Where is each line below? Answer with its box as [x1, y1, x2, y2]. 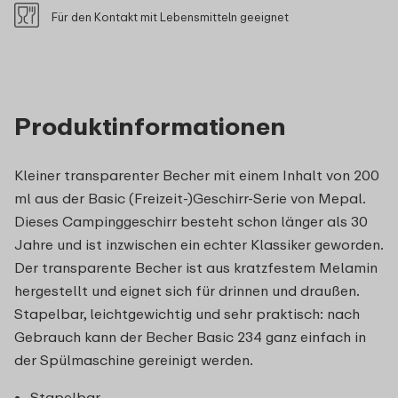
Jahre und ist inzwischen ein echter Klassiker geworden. [14, 235, 383, 253]
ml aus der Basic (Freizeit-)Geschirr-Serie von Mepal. [14, 188, 365, 207]
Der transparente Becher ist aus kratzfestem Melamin [14, 258, 378, 276]
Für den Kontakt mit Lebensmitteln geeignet [52, 9, 289, 24]
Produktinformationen [14, 110, 286, 140]
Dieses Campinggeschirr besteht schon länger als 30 [14, 211, 368, 230]
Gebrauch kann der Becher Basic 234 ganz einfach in [14, 327, 366, 346]
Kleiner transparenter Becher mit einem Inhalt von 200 [14, 165, 379, 184]
